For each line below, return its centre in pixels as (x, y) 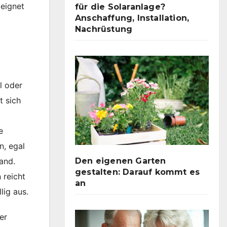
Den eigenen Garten (121, 161)
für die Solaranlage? (120, 7)
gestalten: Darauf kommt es (138, 172)
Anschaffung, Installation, (132, 18)
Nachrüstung (104, 29)
